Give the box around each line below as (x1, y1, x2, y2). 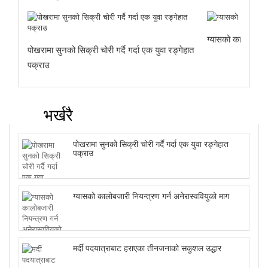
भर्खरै (39, 102, 73, 126)
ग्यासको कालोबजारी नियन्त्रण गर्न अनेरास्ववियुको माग (73, 189, 229, 202)
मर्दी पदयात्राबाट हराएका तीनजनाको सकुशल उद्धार (73, 241, 221, 254)
